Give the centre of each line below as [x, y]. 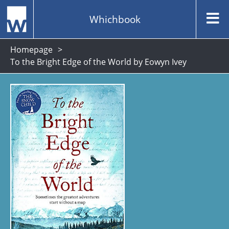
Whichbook [115, 19]
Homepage [31, 50]
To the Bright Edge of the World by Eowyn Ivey [98, 62]
